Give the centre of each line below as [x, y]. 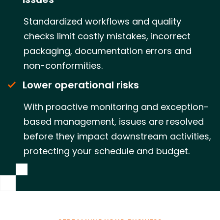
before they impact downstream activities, [117, 136]
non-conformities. [63, 65]
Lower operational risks [81, 85]
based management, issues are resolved [114, 121]
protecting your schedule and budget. [107, 151]
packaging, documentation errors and [108, 51]
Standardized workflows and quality [102, 21]
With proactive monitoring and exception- [116, 107]
